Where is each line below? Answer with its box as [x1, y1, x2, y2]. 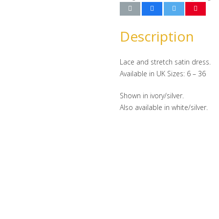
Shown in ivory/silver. [120, 90, 184, 100]
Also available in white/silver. [120, 102, 208, 112]
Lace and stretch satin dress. [120, 57, 211, 66]
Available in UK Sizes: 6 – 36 [120, 68, 206, 78]
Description [120, 26, 194, 45]
